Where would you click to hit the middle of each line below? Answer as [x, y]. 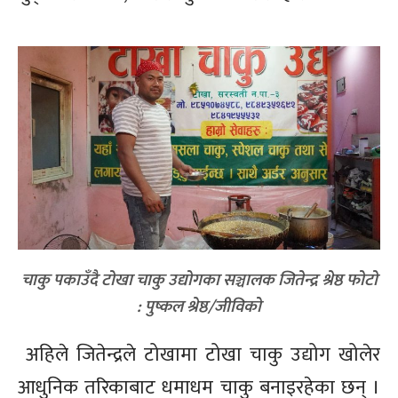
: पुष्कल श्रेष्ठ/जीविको [199, 307]
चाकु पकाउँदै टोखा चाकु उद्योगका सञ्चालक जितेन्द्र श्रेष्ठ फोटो [199, 281]
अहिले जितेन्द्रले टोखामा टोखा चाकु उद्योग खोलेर [203, 355]
